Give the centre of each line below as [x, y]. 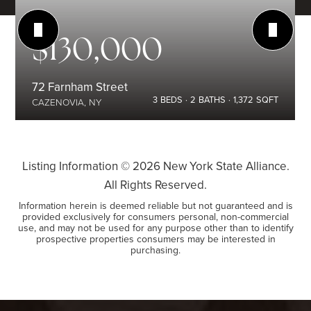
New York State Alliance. [225, 166]
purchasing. [155, 250]
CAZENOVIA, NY [67, 102]
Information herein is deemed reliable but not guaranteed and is [155, 205]
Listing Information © [77, 166]
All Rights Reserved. [155, 185]
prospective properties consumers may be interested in [155, 239]
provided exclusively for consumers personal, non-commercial [155, 217]
